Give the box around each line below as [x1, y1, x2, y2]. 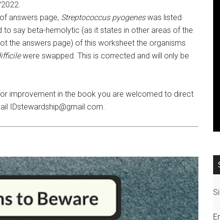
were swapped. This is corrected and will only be [21, 51, 189, 61]
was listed [145, 13, 182, 23]
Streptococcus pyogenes [61, 13, 145, 23]
